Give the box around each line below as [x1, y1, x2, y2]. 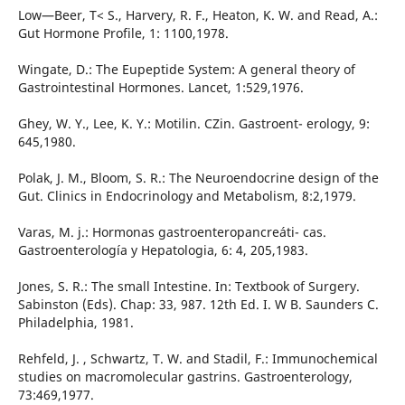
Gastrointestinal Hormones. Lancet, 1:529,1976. [17, 79, 304, 97]
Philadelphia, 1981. [17, 314, 134, 332]
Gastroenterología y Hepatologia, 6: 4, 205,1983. [17, 241, 308, 259]
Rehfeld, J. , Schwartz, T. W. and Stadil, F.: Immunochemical [17, 350, 378, 368]
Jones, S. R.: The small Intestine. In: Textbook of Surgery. [17, 278, 360, 296]
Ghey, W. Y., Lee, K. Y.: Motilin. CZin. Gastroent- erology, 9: [17, 115, 370, 133]
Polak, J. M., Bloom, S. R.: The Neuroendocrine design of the [17, 169, 379, 187]
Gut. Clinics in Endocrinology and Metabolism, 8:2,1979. [17, 187, 356, 205]
